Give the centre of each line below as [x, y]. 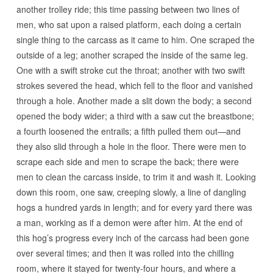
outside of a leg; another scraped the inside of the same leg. [132, 55]
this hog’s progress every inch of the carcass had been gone [133, 238]
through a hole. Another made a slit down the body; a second [134, 101]
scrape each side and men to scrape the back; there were [127, 161]
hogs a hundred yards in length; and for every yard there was [134, 207]
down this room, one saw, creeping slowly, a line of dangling [131, 192]
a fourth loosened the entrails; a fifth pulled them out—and [128, 131]
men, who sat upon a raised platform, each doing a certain [129, 24]
